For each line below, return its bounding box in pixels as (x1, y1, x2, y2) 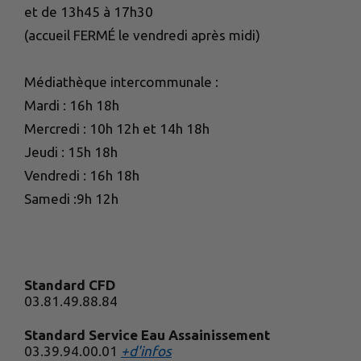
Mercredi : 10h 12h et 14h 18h (24, 120, 210, 136)
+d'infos (121, 343, 172, 359)
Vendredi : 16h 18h (24, 167, 139, 183)
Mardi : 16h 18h (24, 97, 119, 113)
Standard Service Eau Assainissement (24, 327, 270, 343)
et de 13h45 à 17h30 (24, 3, 153, 19)
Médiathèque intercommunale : (24, 73, 218, 89)
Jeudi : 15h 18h (24, 143, 118, 160)
